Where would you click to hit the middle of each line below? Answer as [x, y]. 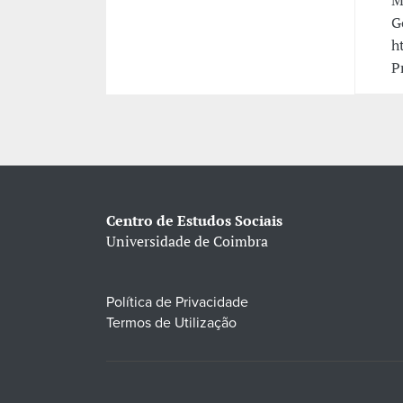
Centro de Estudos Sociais [194, 220]
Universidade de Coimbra [187, 241]
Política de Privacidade [177, 302]
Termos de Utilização [171, 322]
